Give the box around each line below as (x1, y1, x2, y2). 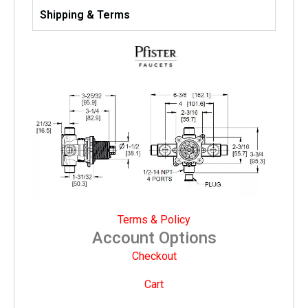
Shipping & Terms (40, 8, 130, 21)
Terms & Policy (118, 213, 190, 227)
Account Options (91, 228, 217, 248)
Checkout (131, 250, 177, 263)
